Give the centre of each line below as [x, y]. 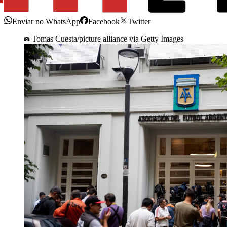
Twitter [139, 22]
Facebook [104, 22]
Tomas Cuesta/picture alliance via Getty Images [108, 39]
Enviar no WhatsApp [46, 22]
